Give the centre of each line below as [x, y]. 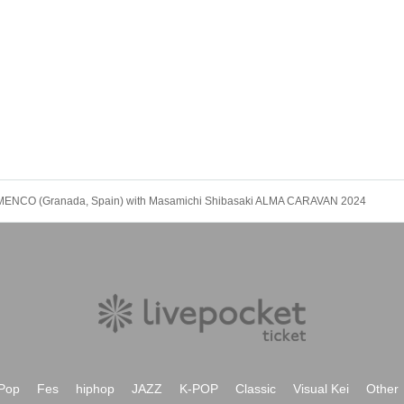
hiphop [95, 389]
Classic [256, 389]
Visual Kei [321, 389]
